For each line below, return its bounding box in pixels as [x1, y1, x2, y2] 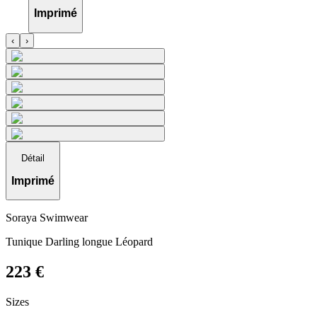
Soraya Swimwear [6, 212, 88, 224]
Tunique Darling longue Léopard [6, 236, 153, 248]
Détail [21, 153, 45, 164]
